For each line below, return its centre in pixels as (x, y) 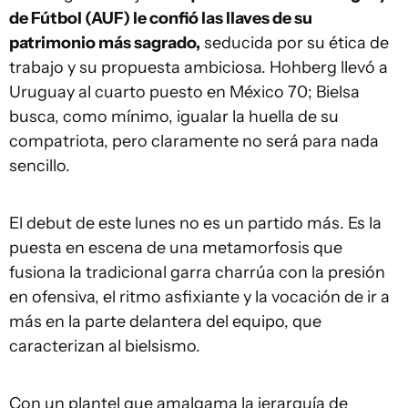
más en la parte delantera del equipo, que (165, 321)
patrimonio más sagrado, (105, 42)
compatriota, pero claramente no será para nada (194, 141)
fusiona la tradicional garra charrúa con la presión (197, 272)
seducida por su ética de (295, 42)
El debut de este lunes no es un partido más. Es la (195, 223)
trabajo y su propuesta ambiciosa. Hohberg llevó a (199, 67)
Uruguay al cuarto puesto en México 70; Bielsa (184, 92)
